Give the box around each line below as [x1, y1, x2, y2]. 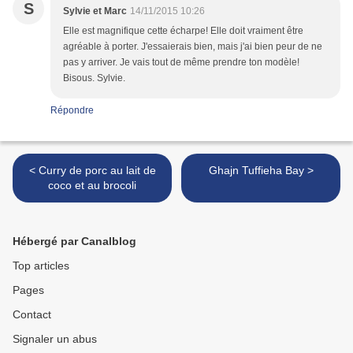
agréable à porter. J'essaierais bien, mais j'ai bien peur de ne [63, 41, 322, 53]
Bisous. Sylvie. [63, 72, 125, 84]
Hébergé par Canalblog [13, 235, 136, 248]
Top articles [13, 259, 69, 273]
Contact [13, 308, 51, 321]
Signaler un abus [13, 333, 97, 346]
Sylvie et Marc [63, 6, 127, 17]
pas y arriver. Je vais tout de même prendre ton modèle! [63, 57, 299, 69]
